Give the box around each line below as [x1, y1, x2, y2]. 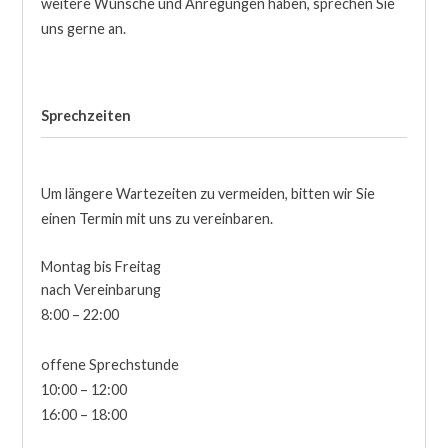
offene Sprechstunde [40, 355, 179, 373]
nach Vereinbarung [40, 280, 161, 298]
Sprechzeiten [40, 107, 131, 125]
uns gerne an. [40, 20, 126, 38]
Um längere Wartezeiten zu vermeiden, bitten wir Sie [40, 184, 375, 202]
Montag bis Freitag [40, 257, 161, 275]
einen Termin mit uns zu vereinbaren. [40, 209, 273, 227]
